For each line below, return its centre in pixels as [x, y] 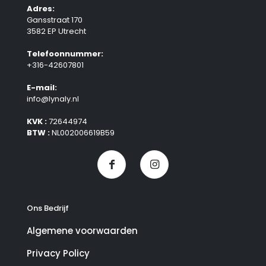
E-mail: [42, 88]
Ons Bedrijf [48, 208]
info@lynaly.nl [53, 99]
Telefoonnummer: [65, 54]
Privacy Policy [58, 254]
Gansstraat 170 [55, 20]
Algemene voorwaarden [82, 231]
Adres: [41, 9]
